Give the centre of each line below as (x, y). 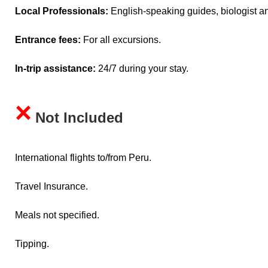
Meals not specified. (57, 215)
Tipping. (32, 243)
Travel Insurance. (51, 186)
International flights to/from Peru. (83, 157)
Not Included (79, 118)
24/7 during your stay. (142, 68)
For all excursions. (122, 39)
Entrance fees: (49, 39)
